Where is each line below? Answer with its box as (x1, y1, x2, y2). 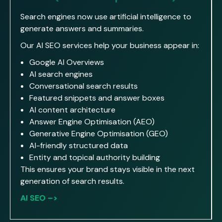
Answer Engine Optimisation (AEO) (29, 116, 155, 127)
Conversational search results (29, 80, 138, 91)
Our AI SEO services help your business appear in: (20, 40, 199, 51)
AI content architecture (29, 104, 115, 115)
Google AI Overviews (29, 56, 104, 67)
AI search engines (29, 68, 93, 79)
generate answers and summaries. (20, 23, 144, 34)
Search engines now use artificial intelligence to (20, 11, 191, 22)
